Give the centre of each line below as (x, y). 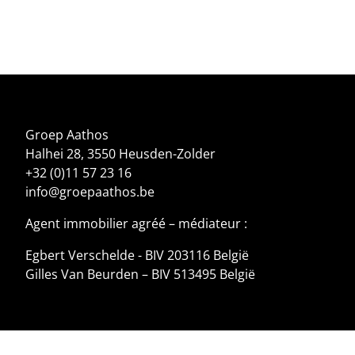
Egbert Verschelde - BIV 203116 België (137, 255)
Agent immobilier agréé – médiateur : (136, 223)
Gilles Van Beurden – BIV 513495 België (140, 274)
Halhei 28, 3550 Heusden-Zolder (120, 153)
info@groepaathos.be (90, 191)
